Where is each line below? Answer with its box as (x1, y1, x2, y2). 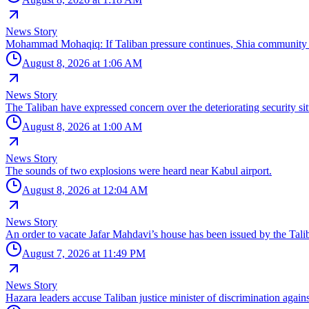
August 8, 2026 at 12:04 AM (22, 183, 148, 196)
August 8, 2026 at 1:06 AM (22, 57, 142, 69)
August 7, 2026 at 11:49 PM (22, 247, 146, 259)
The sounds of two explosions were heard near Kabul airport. (6, 164, 272, 177)
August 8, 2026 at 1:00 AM (22, 120, 142, 132)
